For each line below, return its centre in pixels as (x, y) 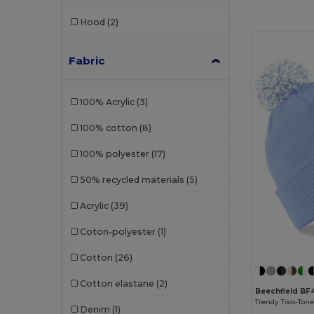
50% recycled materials (132, 179)
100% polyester (114, 153)
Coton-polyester (117, 231)
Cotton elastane (117, 283)
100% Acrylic (107, 102)
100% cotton (108, 128)
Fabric (87, 61)
